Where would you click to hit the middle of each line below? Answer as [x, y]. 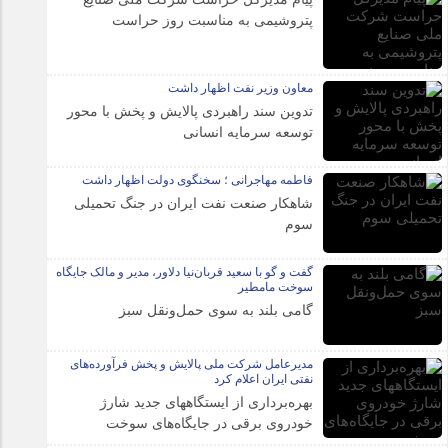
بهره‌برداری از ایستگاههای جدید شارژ [207, 402]
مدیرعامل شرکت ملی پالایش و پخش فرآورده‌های [192, 364]
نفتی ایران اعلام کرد [264, 379]
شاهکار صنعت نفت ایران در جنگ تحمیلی [194, 203]
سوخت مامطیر [276, 287]
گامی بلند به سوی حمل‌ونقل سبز [216, 310]
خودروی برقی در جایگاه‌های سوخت [210, 423]
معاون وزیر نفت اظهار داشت [241, 88]
